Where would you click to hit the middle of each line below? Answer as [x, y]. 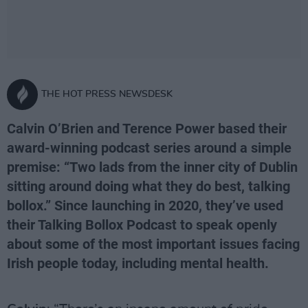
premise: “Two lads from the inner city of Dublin [152, 167]
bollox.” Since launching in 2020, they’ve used [145, 206]
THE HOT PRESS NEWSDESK [107, 94]
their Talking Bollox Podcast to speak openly [142, 225]
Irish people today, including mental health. [138, 263]
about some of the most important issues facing [153, 244]
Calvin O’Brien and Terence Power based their [147, 129]
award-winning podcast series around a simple [149, 148]
